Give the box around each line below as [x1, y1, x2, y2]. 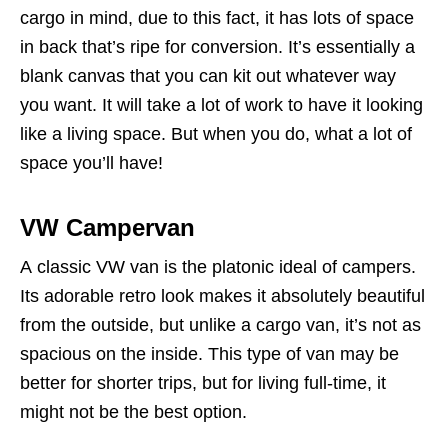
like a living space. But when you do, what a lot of [20, 123, 412, 144]
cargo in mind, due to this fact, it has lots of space [20, 7, 414, 28]
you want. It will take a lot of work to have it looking [20, 94, 423, 115]
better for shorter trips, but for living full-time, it [20, 372, 386, 393]
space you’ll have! [20, 152, 163, 173]
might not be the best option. [20, 401, 247, 422]
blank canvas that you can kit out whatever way [20, 65, 396, 86]
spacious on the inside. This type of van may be [20, 343, 399, 364]
